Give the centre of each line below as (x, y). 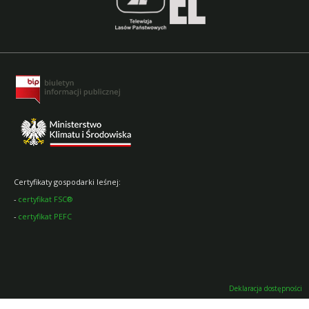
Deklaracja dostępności (266, 288)
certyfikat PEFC (45, 217)
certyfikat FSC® (45, 199)
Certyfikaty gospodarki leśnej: (67, 182)
